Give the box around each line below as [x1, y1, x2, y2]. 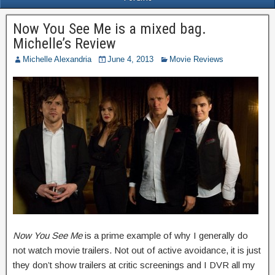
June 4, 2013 [107, 55, 153, 64]
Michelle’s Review [13, 35, 116, 52]
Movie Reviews [169, 55, 223, 64]
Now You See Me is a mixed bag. [13, 20, 206, 37]
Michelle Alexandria [23, 55, 91, 64]
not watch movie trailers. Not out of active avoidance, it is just [13, 245, 261, 255]
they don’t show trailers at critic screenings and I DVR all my [13, 260, 255, 270]
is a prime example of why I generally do [82, 230, 248, 241]
